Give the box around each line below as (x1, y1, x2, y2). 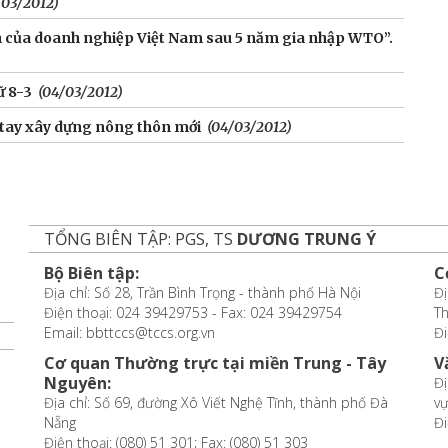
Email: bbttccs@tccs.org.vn (43, 323, 215, 342)
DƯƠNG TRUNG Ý (236, 228, 376, 250)
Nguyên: (43, 372, 111, 394)
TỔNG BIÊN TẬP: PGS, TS (43, 228, 237, 250)
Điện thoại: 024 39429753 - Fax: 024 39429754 (43, 303, 342, 322)
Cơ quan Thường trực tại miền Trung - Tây (43, 352, 386, 374)
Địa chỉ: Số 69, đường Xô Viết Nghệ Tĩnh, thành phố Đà (43, 393, 388, 412)
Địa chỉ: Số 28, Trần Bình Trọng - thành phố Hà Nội (43, 283, 361, 302)
